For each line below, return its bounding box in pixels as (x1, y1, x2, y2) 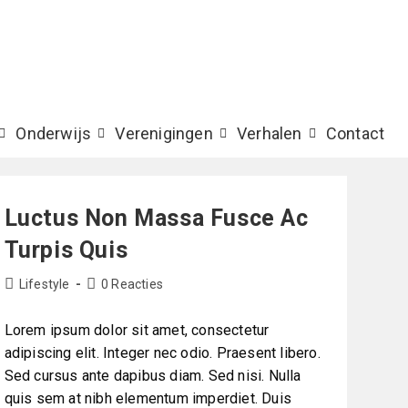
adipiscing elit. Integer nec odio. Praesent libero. (4, 343, 321, 362)
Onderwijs (15, 124, 92, 144)
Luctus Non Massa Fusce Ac (4, 204, 309, 231)
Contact (325, 124, 385, 144)
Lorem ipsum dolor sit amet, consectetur (4, 321, 270, 339)
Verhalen (237, 124, 302, 144)
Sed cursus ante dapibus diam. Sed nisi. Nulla (4, 366, 301, 384)
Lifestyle (18, 276, 70, 291)
